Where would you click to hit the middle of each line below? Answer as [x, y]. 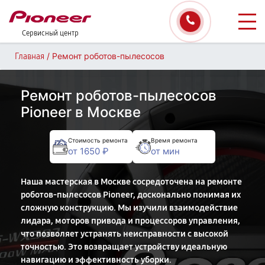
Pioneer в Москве [81, 112]
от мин [165, 151]
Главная [30, 56]
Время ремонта [174, 140]
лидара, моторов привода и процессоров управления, [130, 221]
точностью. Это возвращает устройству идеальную [124, 247]
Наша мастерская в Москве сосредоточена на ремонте [131, 182]
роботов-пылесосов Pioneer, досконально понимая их [131, 195]
